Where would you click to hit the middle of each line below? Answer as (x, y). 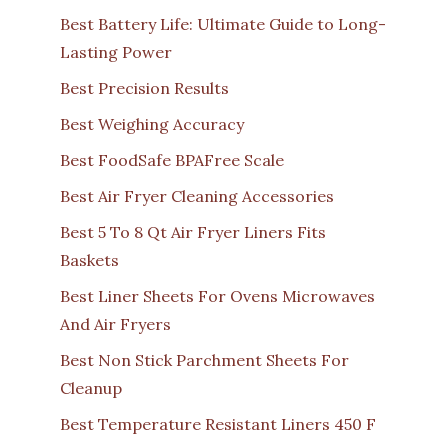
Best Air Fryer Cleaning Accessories (197, 195)
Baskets (89, 259)
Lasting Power (116, 51)
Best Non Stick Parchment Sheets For (204, 359)
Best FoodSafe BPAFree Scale (172, 159)
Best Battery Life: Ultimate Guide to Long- (223, 23)
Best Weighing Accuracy (152, 123)
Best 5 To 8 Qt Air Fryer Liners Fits (193, 231)
